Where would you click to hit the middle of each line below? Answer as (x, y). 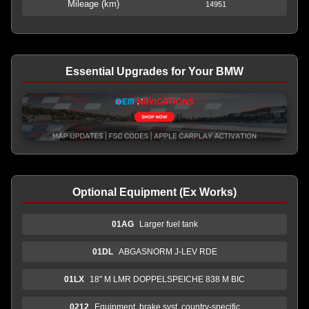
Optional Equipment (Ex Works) (154, 192)
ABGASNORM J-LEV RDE (168, 251)
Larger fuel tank (168, 224)
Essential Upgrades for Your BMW (154, 71)
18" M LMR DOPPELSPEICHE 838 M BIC (167, 279)
